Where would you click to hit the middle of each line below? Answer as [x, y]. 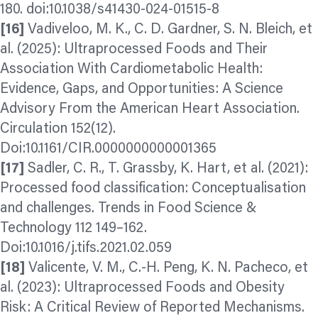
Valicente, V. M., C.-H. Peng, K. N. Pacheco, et [168, 269]
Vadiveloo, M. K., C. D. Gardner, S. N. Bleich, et [168, 30]
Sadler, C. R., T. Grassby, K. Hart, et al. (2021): [168, 169]
